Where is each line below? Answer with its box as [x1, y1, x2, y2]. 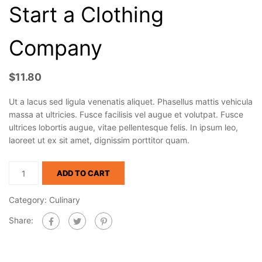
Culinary [49, 195, 80, 205]
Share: [9, 215, 33, 225]
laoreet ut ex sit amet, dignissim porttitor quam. [9, 135, 189, 145]
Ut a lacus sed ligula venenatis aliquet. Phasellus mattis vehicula [9, 96, 253, 106]
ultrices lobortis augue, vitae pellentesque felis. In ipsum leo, [9, 122, 238, 132]
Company [9, 35, 102, 61]
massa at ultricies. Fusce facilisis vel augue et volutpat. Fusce [9, 109, 243, 119]
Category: [9, 195, 49, 205]
